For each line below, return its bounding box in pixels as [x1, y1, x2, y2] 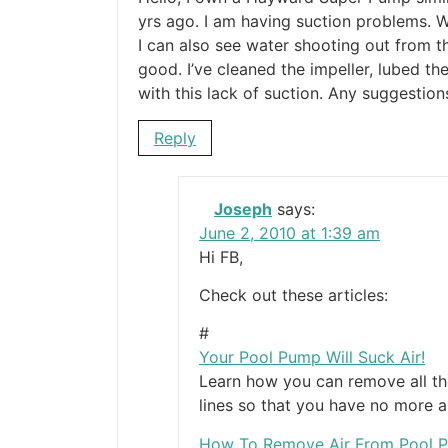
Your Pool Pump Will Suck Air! [199, 347, 425, 368]
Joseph [214, 198, 272, 219]
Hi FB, [199, 246, 243, 267]
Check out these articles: [199, 284, 388, 305]
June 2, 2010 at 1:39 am [199, 222, 380, 243]
